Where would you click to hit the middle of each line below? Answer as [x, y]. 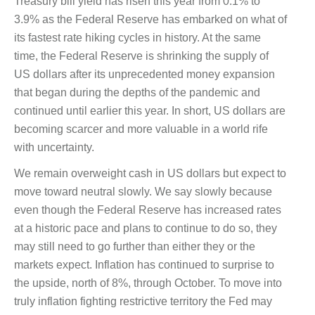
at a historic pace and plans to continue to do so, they [146, 228]
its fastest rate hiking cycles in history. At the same [137, 38]
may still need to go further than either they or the [135, 246]
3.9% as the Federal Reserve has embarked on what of [150, 20]
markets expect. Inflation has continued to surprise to [144, 264]
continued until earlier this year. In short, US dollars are [150, 111]
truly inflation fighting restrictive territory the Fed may [143, 301]
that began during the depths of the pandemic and [137, 93]
